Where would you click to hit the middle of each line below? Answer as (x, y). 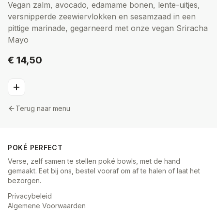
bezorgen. (24, 181)
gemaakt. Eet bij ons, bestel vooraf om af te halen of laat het (104, 171)
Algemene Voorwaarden (47, 206)
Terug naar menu (43, 108)
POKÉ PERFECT (35, 148)
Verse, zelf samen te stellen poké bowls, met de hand (94, 161)
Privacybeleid (30, 196)
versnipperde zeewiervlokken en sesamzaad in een (102, 17)
